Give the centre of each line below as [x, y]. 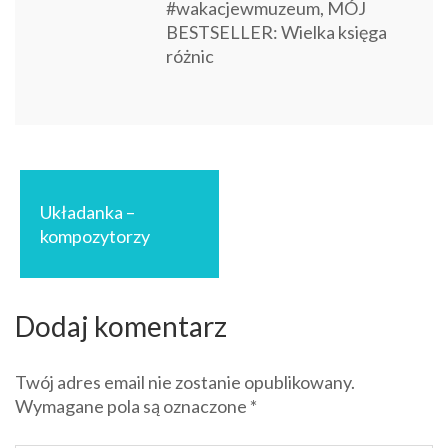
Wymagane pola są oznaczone [132, 406]
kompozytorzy [95, 236]
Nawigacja [76, 175]
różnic [190, 56]
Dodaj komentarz [121, 326]
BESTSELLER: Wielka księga [276, 32]
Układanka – [87, 212]
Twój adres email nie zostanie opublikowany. [185, 382]
